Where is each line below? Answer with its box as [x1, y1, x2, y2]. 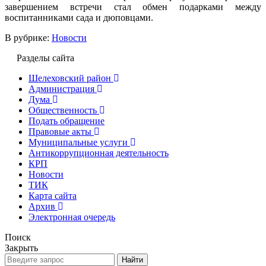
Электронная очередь [28, 211, 115, 222]
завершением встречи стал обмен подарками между [5, 1, 261, 12]
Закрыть [5, 242, 38, 253]
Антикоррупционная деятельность [28, 147, 169, 158]
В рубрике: [5, 32, 52, 43]
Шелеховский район [28, 72, 111, 83]
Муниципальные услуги [28, 137, 128, 147]
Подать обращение [28, 115, 104, 126]
